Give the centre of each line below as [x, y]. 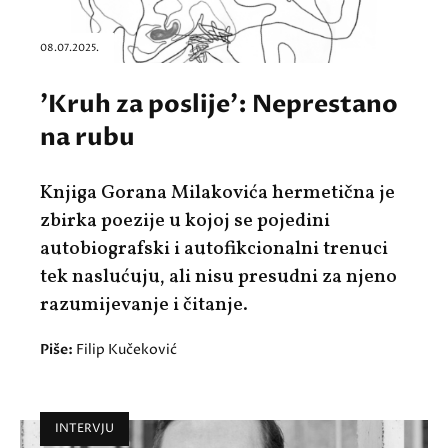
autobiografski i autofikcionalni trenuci [214, 249]
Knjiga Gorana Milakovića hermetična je [217, 193]
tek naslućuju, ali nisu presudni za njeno [218, 277]
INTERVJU [84, 429]
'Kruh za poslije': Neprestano [219, 105]
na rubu [87, 138]
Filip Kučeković [126, 350]
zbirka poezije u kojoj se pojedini [185, 221]
